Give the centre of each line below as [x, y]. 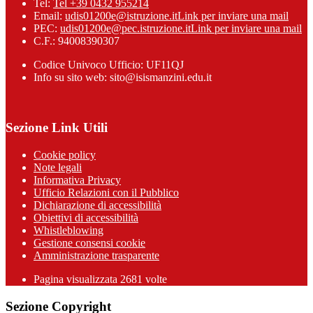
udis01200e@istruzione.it [121, 15]
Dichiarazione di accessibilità [97, 205]
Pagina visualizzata [77, 279]
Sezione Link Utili [57, 128]
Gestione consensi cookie [89, 243]
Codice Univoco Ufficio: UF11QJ [109, 64]
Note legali [58, 167]
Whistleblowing [68, 230]
